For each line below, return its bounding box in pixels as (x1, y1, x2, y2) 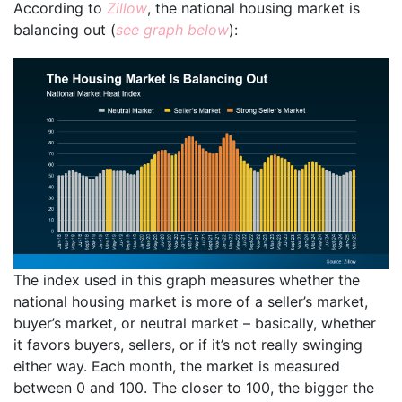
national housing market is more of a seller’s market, (13, 292, 368, 310)
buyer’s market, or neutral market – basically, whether (13, 313, 376, 332)
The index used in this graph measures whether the (13, 270, 360, 289)
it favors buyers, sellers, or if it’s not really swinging (13, 335, 363, 354)
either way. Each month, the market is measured (13, 356, 340, 375)
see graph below (116, 20, 229, 39)
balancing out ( (13, 20, 116, 39)
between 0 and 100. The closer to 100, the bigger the (13, 378, 374, 397)
